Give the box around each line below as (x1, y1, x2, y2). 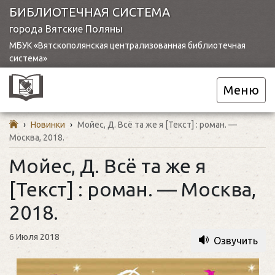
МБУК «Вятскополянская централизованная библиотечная (9, 41, 246, 50)
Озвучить (214, 235, 258, 246)
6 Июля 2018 (9, 232, 60, 242)
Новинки (31, 120, 65, 130)
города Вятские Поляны (9, 23, 123, 34)
